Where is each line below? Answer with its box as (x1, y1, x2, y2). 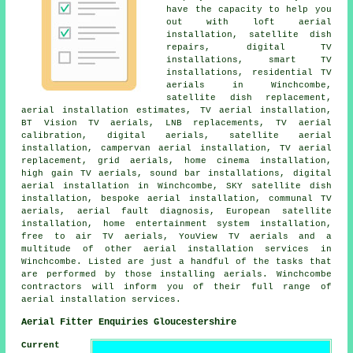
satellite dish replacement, (166, 93, 332, 103)
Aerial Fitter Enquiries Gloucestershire (21, 317, 237, 329)
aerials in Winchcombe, (166, 80, 332, 91)
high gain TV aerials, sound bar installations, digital (21, 169, 332, 179)
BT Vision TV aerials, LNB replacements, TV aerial (21, 118, 332, 128)
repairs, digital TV (166, 43, 332, 53)
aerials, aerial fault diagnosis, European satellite (21, 206, 332, 217)
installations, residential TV (166, 68, 332, 78)
